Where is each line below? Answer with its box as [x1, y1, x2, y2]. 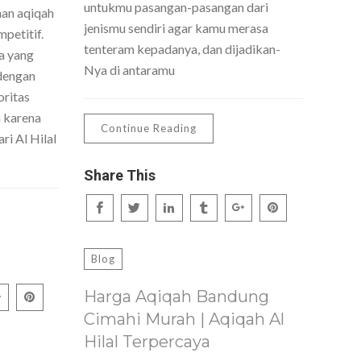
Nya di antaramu [83, 62, 175, 78]
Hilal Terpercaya [83, 332, 210, 351]
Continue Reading [100, 122, 197, 135]
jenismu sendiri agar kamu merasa [83, 20, 268, 36]
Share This [83, 167, 156, 185]
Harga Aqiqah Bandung [83, 287, 269, 306]
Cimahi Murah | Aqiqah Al [83, 309, 284, 329]
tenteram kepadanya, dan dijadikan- [83, 41, 280, 57]
